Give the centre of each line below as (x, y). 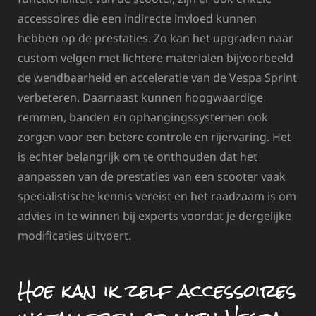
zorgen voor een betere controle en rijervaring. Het (154, 137)
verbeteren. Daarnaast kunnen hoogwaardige (140, 98)
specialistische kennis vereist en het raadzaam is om (157, 196)
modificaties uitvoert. (74, 236)
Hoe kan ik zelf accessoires (157, 290)
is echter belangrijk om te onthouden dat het (138, 157)
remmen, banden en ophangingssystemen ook (143, 117)
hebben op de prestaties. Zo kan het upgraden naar (156, 38)
